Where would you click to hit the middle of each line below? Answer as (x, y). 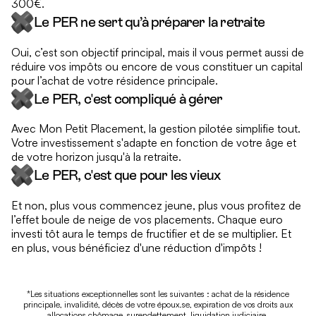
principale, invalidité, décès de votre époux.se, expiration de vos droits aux (158, 304)
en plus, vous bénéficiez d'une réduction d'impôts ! (136, 247)
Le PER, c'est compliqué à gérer (128, 98)
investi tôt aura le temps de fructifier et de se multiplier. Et (151, 233)
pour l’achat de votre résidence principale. (115, 80)
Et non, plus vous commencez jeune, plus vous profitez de (156, 205)
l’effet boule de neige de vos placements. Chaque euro (147, 219)
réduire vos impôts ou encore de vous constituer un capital (157, 66)
